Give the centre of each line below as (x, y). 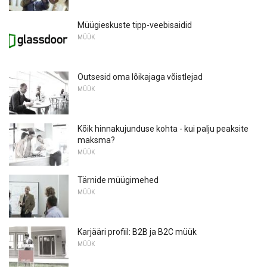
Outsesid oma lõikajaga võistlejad (140, 77)
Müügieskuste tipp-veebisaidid (135, 25)
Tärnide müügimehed (118, 180)
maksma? (96, 140)
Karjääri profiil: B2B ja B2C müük (137, 232)
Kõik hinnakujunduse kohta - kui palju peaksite (163, 128)
